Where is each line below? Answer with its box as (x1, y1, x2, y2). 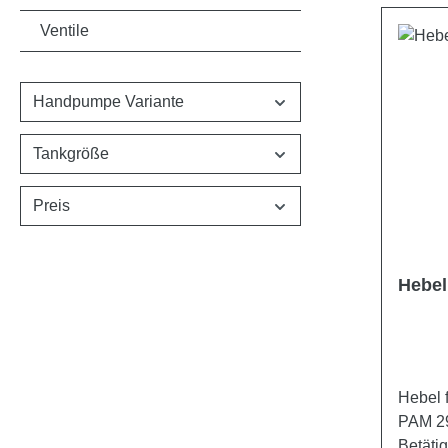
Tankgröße (33, 145, 109, 162)
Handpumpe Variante (33, 93, 184, 110)
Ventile (40, 22, 89, 39)
